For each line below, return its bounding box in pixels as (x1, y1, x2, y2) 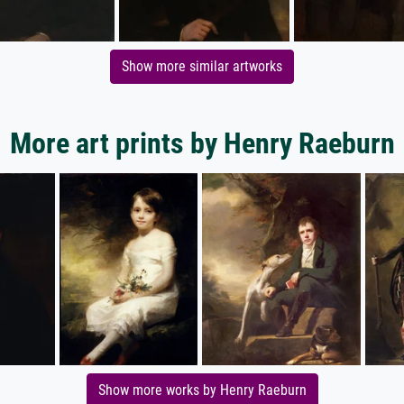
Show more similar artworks (122, 57, 282, 75)
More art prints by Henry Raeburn (9, 126, 395, 161)
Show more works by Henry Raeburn (97, 381, 307, 399)
